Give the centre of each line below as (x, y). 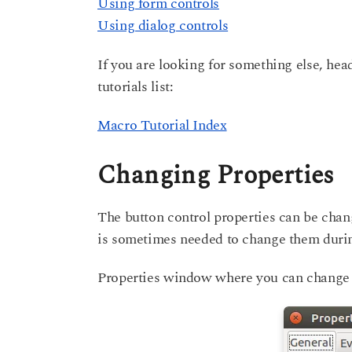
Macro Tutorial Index (162, 125)
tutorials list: (136, 86)
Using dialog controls (163, 26)
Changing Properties (216, 175)
